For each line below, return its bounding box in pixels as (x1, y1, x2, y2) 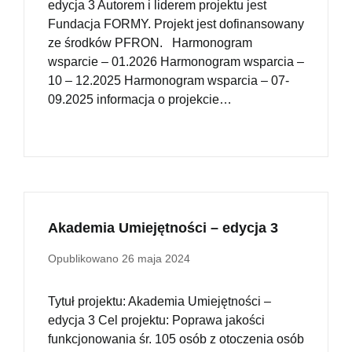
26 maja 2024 (122, 252, 190, 266)
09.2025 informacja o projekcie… (48, 93, 232, 107)
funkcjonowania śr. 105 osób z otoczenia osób (48, 332, 304, 346)
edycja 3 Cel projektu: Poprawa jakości (48, 313, 265, 328)
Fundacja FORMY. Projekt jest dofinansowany (48, 17, 304, 31)
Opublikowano (48, 252, 122, 266)
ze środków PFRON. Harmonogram (48, 36, 252, 50)
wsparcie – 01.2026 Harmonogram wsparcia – (48, 55, 304, 69)
